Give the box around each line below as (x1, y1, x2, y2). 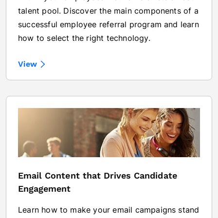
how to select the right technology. (18, 33, 150, 43)
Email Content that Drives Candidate (18, 170, 177, 181)
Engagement (18, 183, 71, 194)
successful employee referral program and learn (18, 19, 199, 29)
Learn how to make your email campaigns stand (18, 204, 200, 215)
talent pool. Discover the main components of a (18, 5, 199, 16)
